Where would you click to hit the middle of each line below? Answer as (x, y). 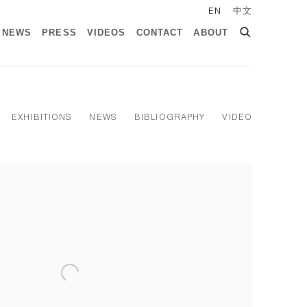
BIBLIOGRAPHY (170, 118)
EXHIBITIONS (42, 118)
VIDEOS (106, 33)
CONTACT (160, 33)
